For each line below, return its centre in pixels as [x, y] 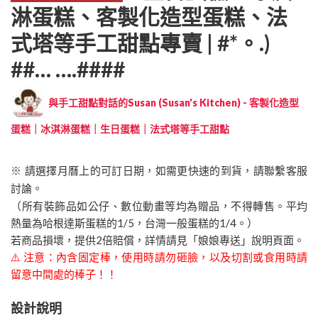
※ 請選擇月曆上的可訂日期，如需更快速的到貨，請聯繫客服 [159, 170]
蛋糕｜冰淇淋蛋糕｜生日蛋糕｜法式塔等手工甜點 [120, 128]
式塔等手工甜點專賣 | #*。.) [141, 42]
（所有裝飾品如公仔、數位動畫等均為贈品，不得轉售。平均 [159, 205]
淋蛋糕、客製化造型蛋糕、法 [149, 16]
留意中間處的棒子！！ [64, 274]
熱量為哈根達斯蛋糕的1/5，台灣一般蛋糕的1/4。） [134, 223]
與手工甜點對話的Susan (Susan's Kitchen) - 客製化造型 [172, 102]
